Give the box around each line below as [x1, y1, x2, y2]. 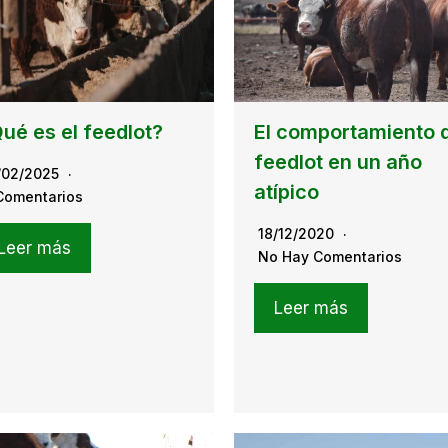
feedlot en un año [254, 149, 422, 174]
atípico [254, 179, 319, 204]
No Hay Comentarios [258, 247, 402, 265]
